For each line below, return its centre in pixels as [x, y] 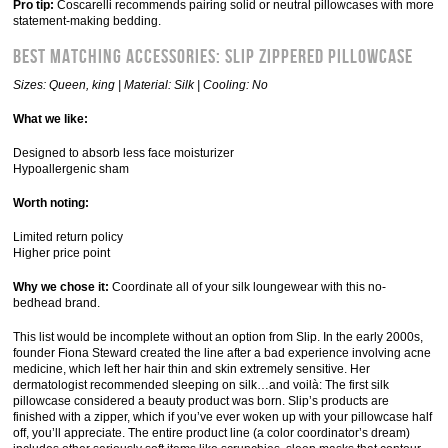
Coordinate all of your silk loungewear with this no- [248, 287]
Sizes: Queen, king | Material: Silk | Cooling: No [141, 85]
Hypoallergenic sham [71, 169]
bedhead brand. [58, 303]
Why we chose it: [61, 287]
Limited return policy [68, 237]
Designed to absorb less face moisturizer [124, 153]
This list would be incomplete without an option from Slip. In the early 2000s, [218, 337]
